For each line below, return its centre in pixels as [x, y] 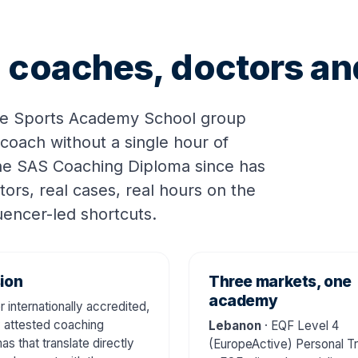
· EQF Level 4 [300, 325]
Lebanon [235, 325]
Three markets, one [280, 281]
